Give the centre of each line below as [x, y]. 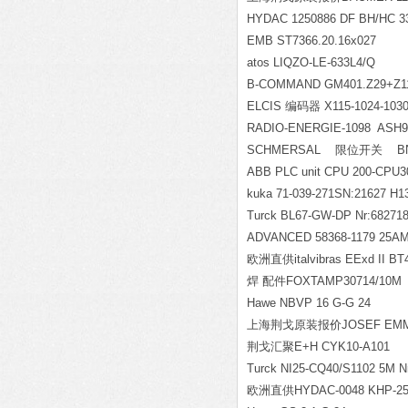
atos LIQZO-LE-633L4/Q [311, 62]
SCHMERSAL [291, 150]
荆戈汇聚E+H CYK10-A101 [318, 347]
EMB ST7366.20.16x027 [311, 41]
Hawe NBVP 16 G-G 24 [309, 303]
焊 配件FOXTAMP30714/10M [324, 281]
